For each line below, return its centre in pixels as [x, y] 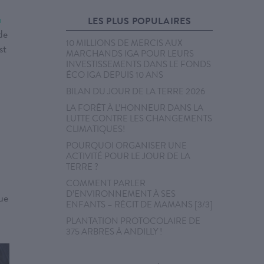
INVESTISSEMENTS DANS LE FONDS [138, 64]
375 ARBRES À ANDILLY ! [114, 232]
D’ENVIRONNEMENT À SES [121, 194]
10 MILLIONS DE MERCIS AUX [124, 43]
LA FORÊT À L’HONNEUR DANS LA [135, 108]
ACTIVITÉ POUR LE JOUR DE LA [128, 156]
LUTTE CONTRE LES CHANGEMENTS [139, 118]
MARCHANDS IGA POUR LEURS [130, 54]
